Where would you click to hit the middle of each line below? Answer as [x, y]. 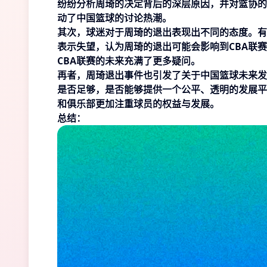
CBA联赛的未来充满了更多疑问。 [129, 61]
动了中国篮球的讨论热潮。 [114, 18]
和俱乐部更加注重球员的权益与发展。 [138, 104]
